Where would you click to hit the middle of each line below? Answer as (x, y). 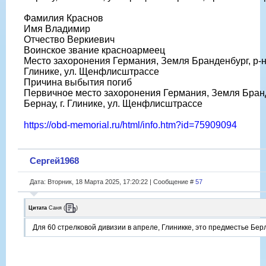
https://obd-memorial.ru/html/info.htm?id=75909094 (130, 125)
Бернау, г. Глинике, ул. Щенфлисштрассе (113, 103)
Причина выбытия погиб (78, 82)
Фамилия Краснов (64, 18)
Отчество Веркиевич (69, 39)
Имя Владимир (57, 28)
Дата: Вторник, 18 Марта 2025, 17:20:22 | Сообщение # (113, 181)
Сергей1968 (54, 160)
